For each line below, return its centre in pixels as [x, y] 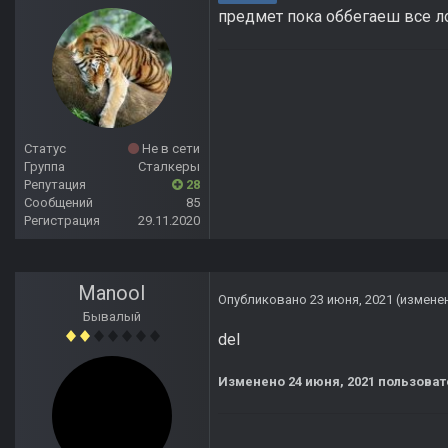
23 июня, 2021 [351, 300]
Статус [45, 149]
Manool [112, 293]
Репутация [55, 185]
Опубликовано [264, 300]
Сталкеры [169, 167]
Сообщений [58, 203]
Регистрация [62, 221]
